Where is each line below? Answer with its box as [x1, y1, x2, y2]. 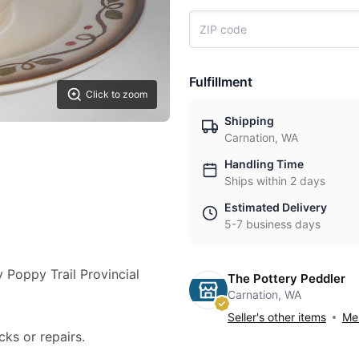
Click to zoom [86, 87, 147, 100]
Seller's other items [228, 310, 326, 324]
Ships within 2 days [224, 174, 325, 188]
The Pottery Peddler [228, 271, 345, 286]
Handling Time [224, 157, 304, 171]
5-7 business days [224, 217, 321, 231]
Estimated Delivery [224, 200, 327, 214]
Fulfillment [189, 74, 252, 90]
